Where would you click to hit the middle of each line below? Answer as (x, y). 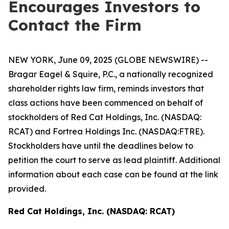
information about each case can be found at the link (113, 174)
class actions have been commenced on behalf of (106, 103)
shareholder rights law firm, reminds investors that (106, 88)
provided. (27, 189)
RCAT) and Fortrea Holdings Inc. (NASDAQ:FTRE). (106, 131)
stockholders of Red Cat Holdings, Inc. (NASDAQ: (105, 117)
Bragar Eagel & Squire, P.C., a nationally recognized (111, 74)
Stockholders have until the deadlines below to (101, 146)
